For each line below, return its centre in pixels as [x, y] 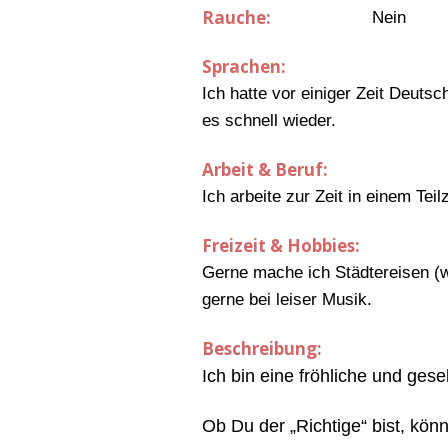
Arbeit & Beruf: [265, 170]
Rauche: [236, 18]
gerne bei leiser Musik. [287, 300]
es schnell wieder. [269, 121]
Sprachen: [244, 67]
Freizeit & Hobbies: [281, 246]
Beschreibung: [262, 349]
